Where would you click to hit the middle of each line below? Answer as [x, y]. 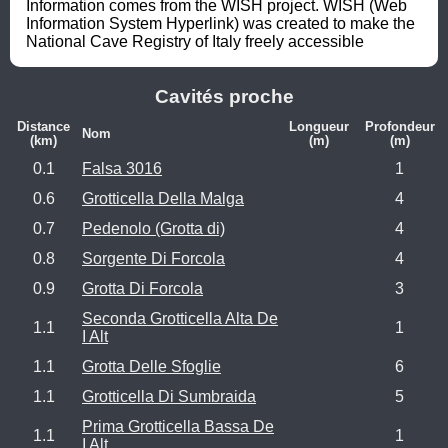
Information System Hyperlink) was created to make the [220, 23]
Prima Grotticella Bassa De [178, 426]
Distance [43, 126]
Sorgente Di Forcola [153, 258]
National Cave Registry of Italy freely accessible [195, 41]
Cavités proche [224, 97]
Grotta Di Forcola [142, 288]
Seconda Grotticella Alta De [180, 318]
